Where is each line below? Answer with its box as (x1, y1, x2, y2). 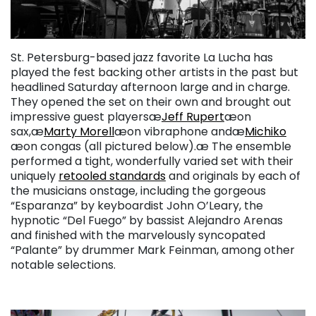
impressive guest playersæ (11, 109, 162, 126)
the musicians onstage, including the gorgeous (11, 183, 266, 200)
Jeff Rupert (162, 109, 224, 126)
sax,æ (11, 123, 44, 140)
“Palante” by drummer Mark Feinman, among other (11, 242, 295, 259)
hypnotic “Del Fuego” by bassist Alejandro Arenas (11, 212, 283, 229)
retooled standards (59, 168, 166, 185)
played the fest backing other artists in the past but (11, 64, 298, 81)
